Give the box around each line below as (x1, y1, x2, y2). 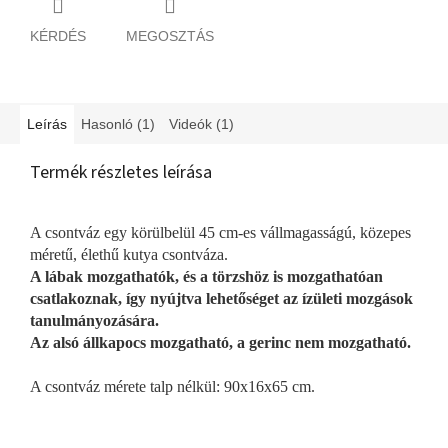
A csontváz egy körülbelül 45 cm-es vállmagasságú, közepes (30, 223, 411, 241)
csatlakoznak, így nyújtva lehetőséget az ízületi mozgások (30, 289, 413, 307)
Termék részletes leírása (30, 159, 212, 185)
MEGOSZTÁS (126, 27, 214, 44)
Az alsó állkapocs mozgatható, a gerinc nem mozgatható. (30, 333, 411, 351)
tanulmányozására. (30, 311, 159, 329)
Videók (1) (169, 115, 234, 132)
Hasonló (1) (81, 115, 155, 132)
